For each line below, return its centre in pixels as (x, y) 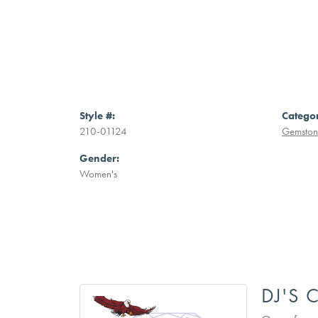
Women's (98, 174)
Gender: (99, 158)
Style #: (97, 115)
